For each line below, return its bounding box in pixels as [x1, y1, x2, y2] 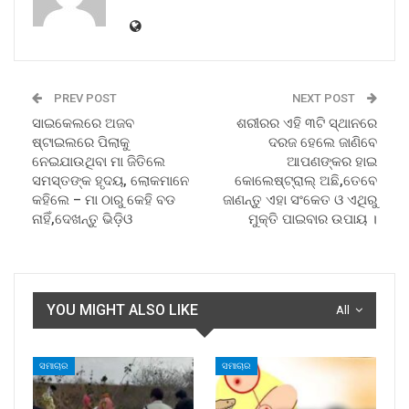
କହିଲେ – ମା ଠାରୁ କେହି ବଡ [32, 191, 175, 208]
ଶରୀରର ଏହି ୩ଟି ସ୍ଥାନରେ [236, 114, 377, 131]
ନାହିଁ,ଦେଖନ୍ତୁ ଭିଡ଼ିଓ [32, 210, 132, 227]
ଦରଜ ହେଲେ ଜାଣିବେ [268, 133, 377, 151]
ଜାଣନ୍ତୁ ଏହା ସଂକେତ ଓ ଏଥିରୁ [223, 191, 377, 208]
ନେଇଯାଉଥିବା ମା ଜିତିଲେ [32, 152, 165, 170]
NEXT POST [292, 90, 358, 105]
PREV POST [51, 90, 117, 105]
